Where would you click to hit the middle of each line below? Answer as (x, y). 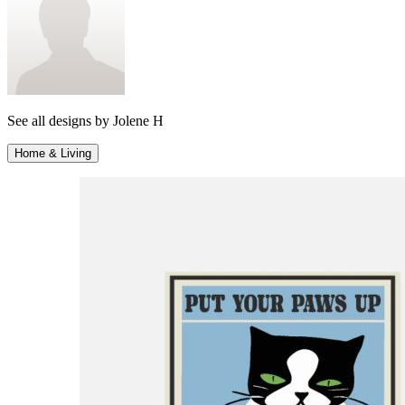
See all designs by (60, 121)
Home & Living (53, 154)
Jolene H (138, 121)
